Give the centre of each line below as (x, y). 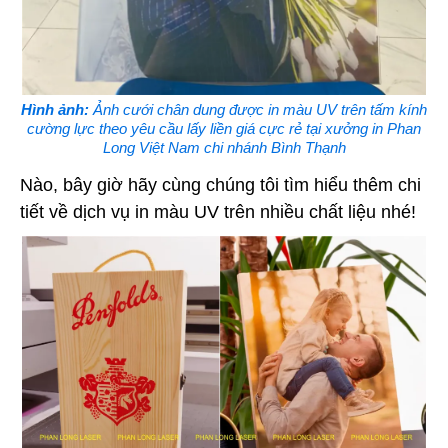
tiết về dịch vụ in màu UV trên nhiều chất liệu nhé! (218, 212)
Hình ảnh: (55, 110)
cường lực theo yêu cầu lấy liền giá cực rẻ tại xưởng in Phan (224, 129)
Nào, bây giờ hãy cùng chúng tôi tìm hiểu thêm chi (220, 185)
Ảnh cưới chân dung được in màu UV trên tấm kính (258, 110)
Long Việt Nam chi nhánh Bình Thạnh (224, 148)
